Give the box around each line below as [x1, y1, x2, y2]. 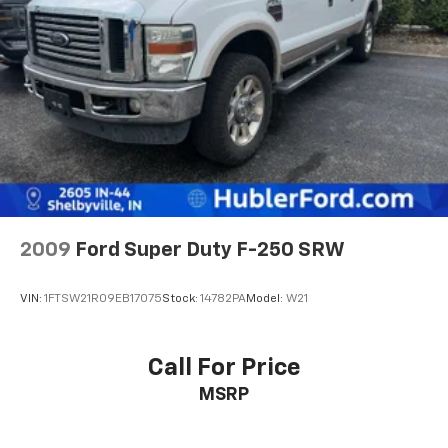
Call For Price [147, 356, 301, 381]
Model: [246, 293, 286, 306]
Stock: [162, 293, 200, 306]
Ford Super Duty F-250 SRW [75, 239, 345, 260]
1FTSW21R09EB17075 [44, 293, 162, 306]
